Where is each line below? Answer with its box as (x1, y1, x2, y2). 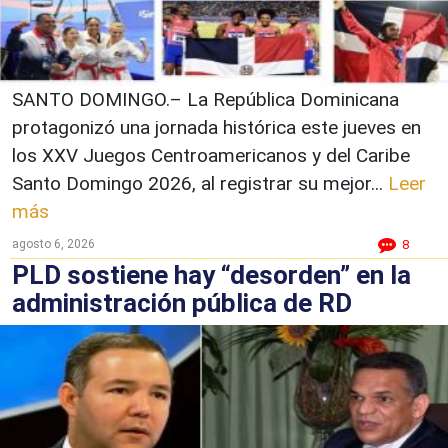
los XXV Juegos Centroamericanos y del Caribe (12, 143, 410, 167)
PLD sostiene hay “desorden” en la (12, 259, 411, 290)
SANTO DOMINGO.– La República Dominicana (12, 87, 399, 111)
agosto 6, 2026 (12, 236, 95, 251)
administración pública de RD (12, 287, 352, 318)
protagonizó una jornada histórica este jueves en (12, 115, 421, 139)
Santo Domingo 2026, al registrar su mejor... (12, 171, 388, 195)
